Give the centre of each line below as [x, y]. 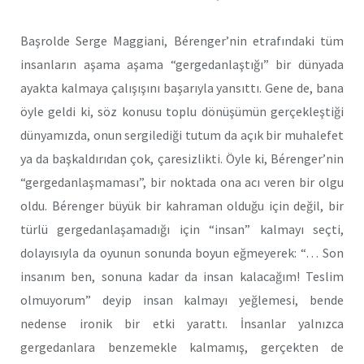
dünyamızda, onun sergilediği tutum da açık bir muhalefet [182, 134]
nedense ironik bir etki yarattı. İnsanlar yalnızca [182, 323]
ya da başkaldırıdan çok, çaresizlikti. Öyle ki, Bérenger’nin [182, 158]
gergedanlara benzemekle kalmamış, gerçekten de [182, 347]
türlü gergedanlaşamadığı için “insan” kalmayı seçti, [182, 229]
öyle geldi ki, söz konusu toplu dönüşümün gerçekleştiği [182, 111]
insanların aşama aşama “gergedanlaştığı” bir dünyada [182, 64]
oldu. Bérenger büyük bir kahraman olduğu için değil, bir [182, 205]
